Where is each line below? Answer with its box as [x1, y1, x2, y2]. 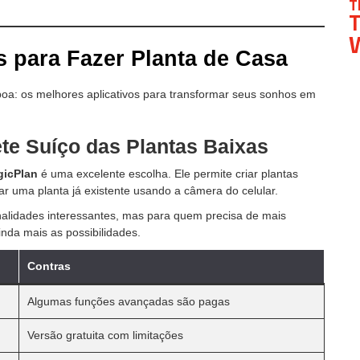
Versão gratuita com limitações [27, 328, 183, 342]
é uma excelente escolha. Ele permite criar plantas [38, 166, 298, 180]
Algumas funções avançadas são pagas [27, 294, 230, 308]
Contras [27, 259, 71, 272]
